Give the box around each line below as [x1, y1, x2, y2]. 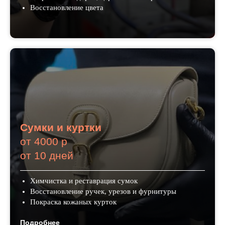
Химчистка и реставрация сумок [30, 177, 138, 185]
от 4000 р [20, 136, 67, 148]
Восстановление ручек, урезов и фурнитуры [30, 187, 176, 196]
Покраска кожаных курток [30, 198, 117, 206]
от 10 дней [20, 150, 73, 162]
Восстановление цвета [30, 4, 103, 12]
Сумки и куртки [20, 122, 101, 134]
